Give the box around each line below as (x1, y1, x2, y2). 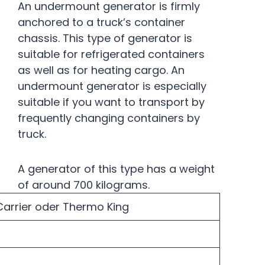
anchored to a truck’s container (18, 15, 185, 30)
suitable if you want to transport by (18, 95, 205, 109)
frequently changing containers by (18, 111, 200, 125)
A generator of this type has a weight (18, 161, 215, 176)
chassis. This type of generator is (18, 31, 192, 46)
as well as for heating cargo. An (18, 63, 185, 77)
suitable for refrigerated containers (18, 47, 205, 62)
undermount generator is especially (18, 79, 206, 93)
